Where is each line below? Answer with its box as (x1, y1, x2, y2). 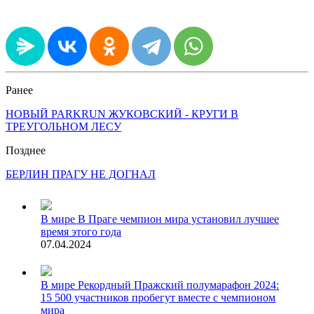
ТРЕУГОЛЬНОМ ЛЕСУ (6, 120, 121, 132)
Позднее (6, 144, 46, 156)
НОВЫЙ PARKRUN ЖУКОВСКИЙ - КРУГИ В (6, 107, 238, 120)
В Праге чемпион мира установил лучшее (78, 212, 279, 225)
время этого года (41, 225, 121, 238)
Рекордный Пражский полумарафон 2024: (78, 278, 279, 291)
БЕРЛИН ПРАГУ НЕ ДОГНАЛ (6, 168, 156, 180)
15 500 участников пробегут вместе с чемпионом (41, 291, 275, 303)
